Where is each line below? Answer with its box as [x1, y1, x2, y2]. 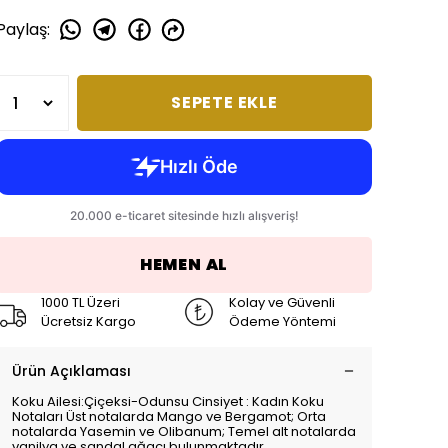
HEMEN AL [139, 253, 229, 276]
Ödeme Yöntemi [229, 312, 336, 331]
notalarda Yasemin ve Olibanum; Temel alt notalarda [12, 422, 356, 441]
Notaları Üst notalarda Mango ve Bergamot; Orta [12, 407, 326, 426]
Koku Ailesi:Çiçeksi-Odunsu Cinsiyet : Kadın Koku [12, 392, 324, 411]
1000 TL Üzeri [41, 293, 120, 312]
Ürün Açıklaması [12, 361, 131, 381]
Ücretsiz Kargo [41, 312, 136, 331]
